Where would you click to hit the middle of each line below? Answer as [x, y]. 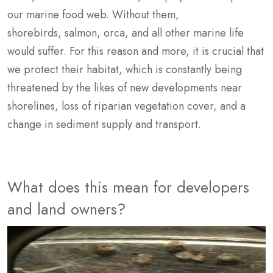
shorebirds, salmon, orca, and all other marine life [126, 33]
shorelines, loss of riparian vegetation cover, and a [126, 106]
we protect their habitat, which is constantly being [125, 69]
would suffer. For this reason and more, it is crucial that [136, 51]
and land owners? [67, 209]
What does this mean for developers [128, 187]
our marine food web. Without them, [93, 14]
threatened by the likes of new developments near [125, 87]
